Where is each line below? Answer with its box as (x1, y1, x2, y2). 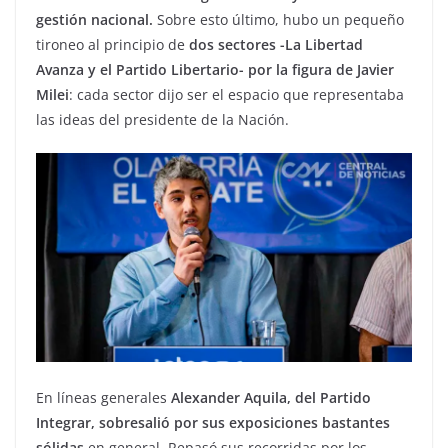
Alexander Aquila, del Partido (171, 388, 371, 408)
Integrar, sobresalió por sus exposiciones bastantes (36, 413, 390, 433)
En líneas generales (36, 388, 171, 408)
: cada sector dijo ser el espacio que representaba (69, 85, 404, 105)
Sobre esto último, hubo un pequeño (153, 10, 404, 30)
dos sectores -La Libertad (185, 35, 363, 55)
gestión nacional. (36, 10, 153, 30)
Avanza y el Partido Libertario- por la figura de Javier (36, 60, 394, 80)
